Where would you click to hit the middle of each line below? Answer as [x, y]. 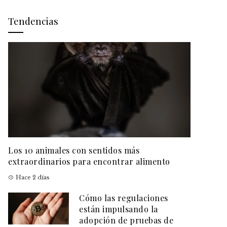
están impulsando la [119, 209]
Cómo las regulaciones [124, 198]
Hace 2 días [33, 178]
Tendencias [33, 21]
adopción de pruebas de [126, 220]
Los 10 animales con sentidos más [74, 150]
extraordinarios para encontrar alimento [89, 162]
